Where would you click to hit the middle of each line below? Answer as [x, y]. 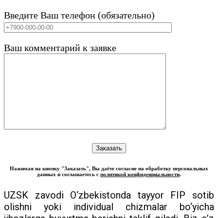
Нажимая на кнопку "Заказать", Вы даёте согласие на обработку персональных [109, 169]
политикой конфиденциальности [140, 174]
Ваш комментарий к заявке [60, 48]
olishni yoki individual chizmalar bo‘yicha [109, 207]
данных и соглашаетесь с [69, 174]
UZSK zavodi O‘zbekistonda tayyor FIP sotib [109, 195]
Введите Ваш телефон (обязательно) [79, 15]
